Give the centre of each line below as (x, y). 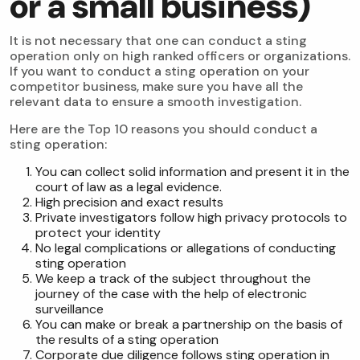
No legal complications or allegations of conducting (186, 248)
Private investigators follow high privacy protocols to (191, 218)
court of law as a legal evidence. (129, 187)
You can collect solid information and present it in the (192, 172)
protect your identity (98, 233)
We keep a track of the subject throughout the (173, 279)
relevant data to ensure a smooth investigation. (155, 102)
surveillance (70, 309)
